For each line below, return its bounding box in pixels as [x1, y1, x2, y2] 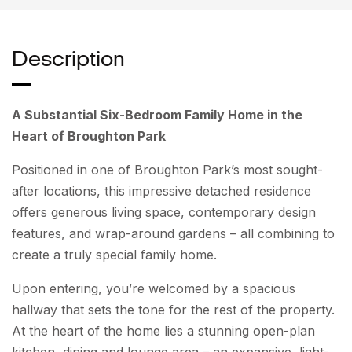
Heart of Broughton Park [12, 127, 166, 144]
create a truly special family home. [12, 246, 217, 262]
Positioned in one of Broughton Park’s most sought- [12, 161, 323, 178]
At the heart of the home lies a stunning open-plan [12, 322, 315, 339]
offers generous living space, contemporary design [12, 203, 316, 220]
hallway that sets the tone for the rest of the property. [12, 301, 335, 317]
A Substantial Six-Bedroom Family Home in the [12, 106, 302, 123]
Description [12, 49, 125, 71]
